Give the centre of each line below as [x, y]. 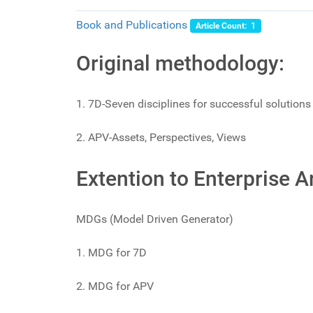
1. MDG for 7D [111, 253]
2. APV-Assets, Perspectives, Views [161, 138]
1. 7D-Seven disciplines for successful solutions [194, 104]
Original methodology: [180, 64]
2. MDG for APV [115, 286]
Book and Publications [132, 25]
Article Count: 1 [225, 26]
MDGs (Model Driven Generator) [155, 219]
